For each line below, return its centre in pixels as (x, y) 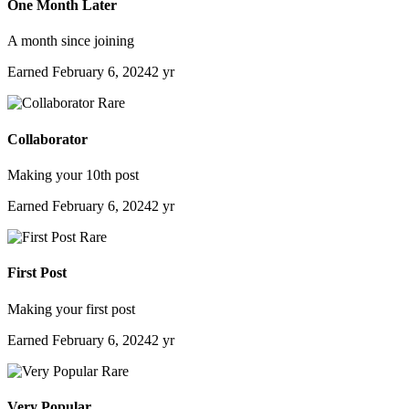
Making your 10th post (73, 174)
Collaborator (47, 139)
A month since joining (71, 41)
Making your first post (71, 309)
